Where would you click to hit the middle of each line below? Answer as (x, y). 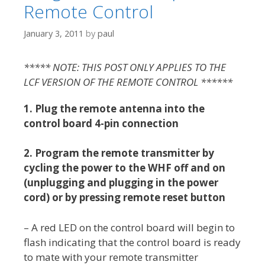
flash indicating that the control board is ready (132, 242)
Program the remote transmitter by (125, 153)
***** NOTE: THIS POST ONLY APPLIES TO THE (125, 67)
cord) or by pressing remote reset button (125, 198)
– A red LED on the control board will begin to (129, 227)
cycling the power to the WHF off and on (125, 168)
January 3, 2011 (54, 33)
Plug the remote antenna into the (120, 108)
